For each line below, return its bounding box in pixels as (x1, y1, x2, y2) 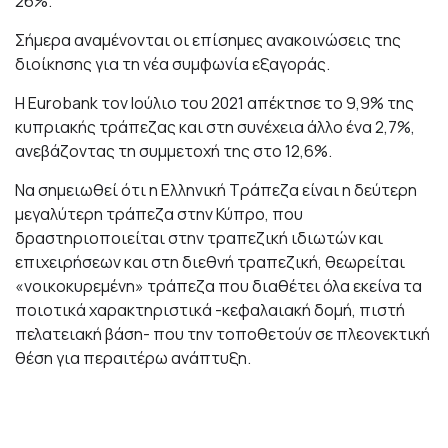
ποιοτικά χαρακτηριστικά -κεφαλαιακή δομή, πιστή (15, 299, 405, 322)
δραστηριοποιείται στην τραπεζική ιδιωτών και (15, 227, 383, 250)
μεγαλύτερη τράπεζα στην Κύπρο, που (15, 203, 303, 226)
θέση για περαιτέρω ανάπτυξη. (15, 347, 251, 370)
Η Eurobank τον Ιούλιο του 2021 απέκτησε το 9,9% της (15, 92, 414, 115)
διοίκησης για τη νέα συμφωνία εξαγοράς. (15, 53, 330, 76)
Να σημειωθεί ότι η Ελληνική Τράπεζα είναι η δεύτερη (15, 179, 417, 202)
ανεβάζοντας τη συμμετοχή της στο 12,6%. (15, 140, 332, 163)
